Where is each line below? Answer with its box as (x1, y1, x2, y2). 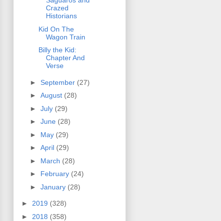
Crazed (45, 4, 69, 12)
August (40, 91, 64, 100)
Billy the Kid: (38, 46, 76, 54)
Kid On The (38, 25, 74, 33)
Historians (45, 12, 77, 20)
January (40, 183, 68, 191)
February (40, 170, 71, 178)
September (40, 78, 77, 86)
